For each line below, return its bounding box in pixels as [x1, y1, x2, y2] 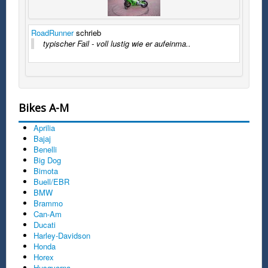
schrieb [74, 26, 101, 38]
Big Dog [33, 154, 61, 166]
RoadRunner [31, 26, 74, 38]
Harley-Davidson [33, 229, 90, 241]
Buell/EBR [33, 175, 69, 187]
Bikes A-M [19, 100, 69, 115]
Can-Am [33, 208, 62, 220]
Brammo [33, 197, 63, 209]
